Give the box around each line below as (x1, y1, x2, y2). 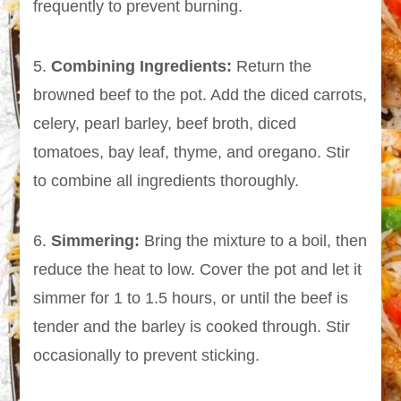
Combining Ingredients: (51, 57, 233, 76)
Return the (232, 57, 312, 76)
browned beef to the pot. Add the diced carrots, (33, 86, 368, 105)
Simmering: (51, 232, 141, 251)
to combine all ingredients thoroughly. (33, 172, 300, 191)
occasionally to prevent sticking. (33, 346, 260, 365)
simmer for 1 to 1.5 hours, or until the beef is (33, 289, 349, 308)
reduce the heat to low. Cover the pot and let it (33, 260, 363, 279)
